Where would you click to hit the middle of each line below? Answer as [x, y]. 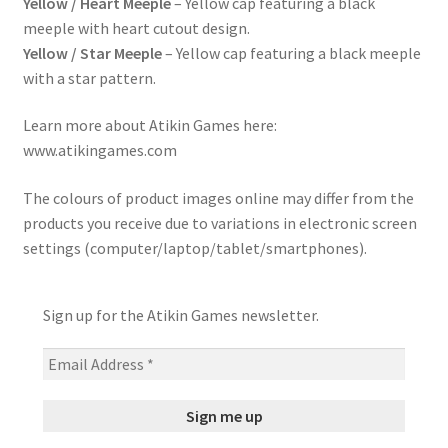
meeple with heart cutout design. [136, 27]
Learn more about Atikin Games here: [149, 125]
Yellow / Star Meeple [92, 52]
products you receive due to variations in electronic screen [219, 222]
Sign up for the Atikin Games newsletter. [180, 314]
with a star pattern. [89, 77]
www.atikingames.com [99, 150]
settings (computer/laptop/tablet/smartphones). [194, 247]
